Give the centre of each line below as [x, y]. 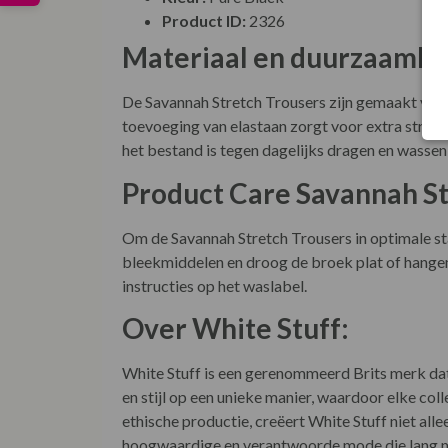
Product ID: [204, 21]
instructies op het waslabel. [214, 285]
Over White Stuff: [235, 327]
